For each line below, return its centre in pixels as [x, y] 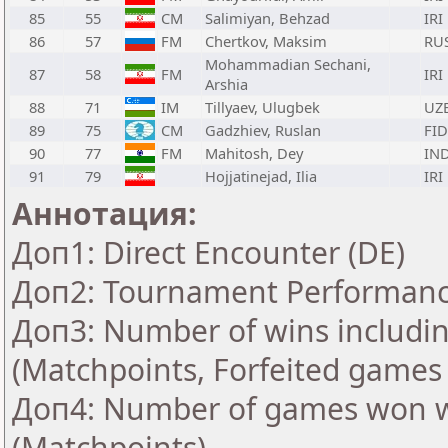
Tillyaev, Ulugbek [262, 107]
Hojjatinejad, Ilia [261, 176]
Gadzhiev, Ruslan [263, 130]
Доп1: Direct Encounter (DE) [208, 252]
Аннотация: [104, 213]
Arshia [226, 84]
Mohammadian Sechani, [288, 64]
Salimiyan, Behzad [267, 18]
